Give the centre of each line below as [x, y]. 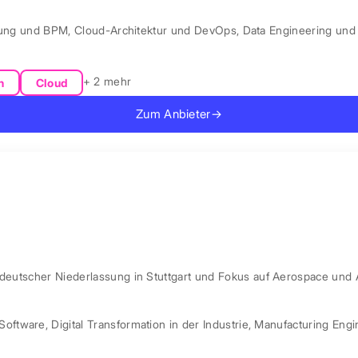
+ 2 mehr [107, 82]
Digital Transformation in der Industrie [150, 324]
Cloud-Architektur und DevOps [155, 30]
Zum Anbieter [173, 115]
